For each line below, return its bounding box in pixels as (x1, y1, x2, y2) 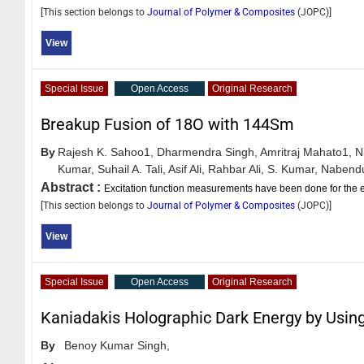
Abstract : (41, 180, 104, 194)
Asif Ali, (168, 162, 205, 175)
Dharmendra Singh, (157, 145, 258, 158)
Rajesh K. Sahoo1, (58, 145, 154, 158)
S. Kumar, (267, 162, 318, 175)
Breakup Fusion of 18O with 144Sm (41, 114, 294, 134)
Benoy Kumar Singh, (64, 338, 170, 352)
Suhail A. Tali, (97, 162, 166, 175)
